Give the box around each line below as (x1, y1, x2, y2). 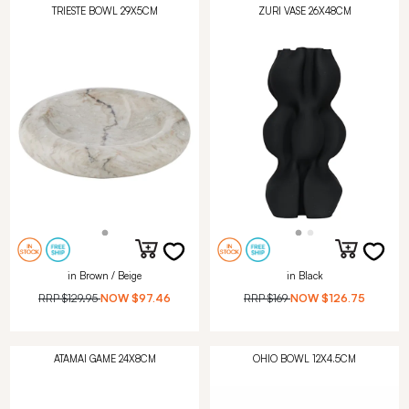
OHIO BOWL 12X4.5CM (253, 351, 356, 365)
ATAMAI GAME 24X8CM (53, 351, 156, 365)
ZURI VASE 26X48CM (257, 5, 351, 18)
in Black (286, 269, 323, 283)
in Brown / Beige (68, 269, 142, 283)
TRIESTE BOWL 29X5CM (51, 5, 158, 18)
